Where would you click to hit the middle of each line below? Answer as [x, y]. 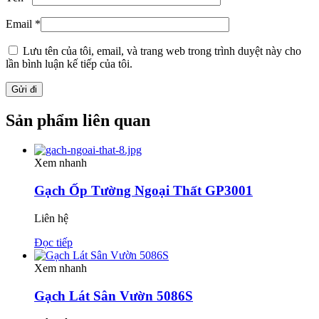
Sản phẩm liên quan [78, 120]
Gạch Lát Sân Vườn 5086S [114, 296]
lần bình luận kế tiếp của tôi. [69, 63]
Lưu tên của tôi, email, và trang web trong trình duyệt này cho [162, 51]
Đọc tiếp [53, 242]
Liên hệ [51, 218]
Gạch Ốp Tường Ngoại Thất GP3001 [143, 191]
